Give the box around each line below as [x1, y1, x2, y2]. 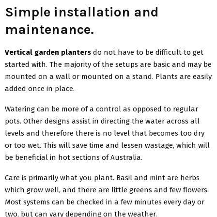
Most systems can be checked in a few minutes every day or [5, 197, 204, 206]
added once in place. [5, 84, 75, 93]
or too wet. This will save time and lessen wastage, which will [5, 140, 210, 150]
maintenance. [5, 21, 94, 37]
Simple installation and [5, 3, 159, 20]
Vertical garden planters [5, 47, 91, 57]
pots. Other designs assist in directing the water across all [5, 116, 200, 125]
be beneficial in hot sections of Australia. [5, 153, 142, 162]
